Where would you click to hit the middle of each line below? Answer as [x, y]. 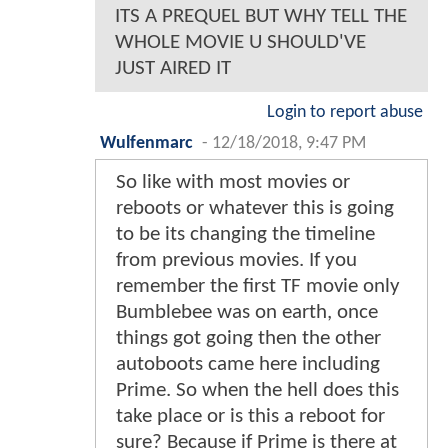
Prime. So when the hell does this [257, 391]
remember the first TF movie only [258, 287]
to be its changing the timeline [245, 235]
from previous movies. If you [236, 261]
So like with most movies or [233, 183]
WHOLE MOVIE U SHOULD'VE [240, 43]
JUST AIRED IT [173, 69]
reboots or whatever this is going [255, 209]
